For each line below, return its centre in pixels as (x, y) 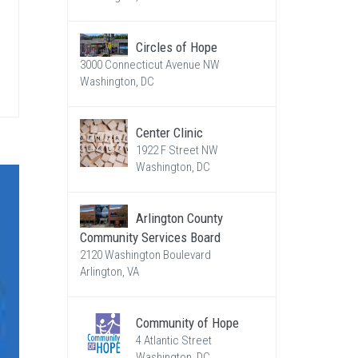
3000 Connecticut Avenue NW (149, 65)
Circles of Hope (176, 47)
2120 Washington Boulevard (145, 255)
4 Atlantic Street (173, 340)
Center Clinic (169, 133)
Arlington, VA (109, 272)
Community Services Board (150, 237)
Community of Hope (187, 323)
